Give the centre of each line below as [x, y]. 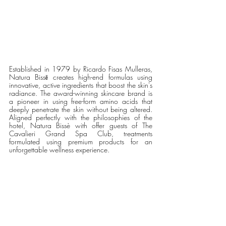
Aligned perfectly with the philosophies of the [81, 117]
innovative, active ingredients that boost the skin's [81, 85]
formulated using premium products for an [81, 141]
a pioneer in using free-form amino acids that [81, 101]
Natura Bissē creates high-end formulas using [81, 77]
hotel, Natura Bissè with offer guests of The [81, 125]
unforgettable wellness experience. [60, 149]
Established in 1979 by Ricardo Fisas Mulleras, [81, 69]
